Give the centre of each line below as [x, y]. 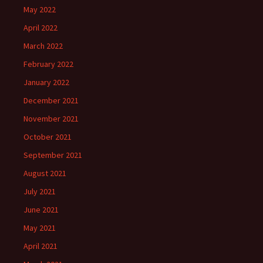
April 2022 [41, 28]
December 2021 [51, 100]
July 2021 [40, 191]
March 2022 [43, 46]
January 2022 [46, 82]
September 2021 [53, 155]
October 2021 [48, 137]
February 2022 [48, 64]
